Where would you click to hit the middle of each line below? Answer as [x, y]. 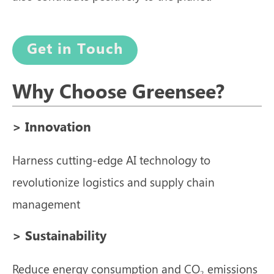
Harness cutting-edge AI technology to [111, 160]
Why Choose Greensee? [118, 93]
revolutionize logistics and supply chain [113, 182]
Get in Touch [75, 50]
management [46, 204]
